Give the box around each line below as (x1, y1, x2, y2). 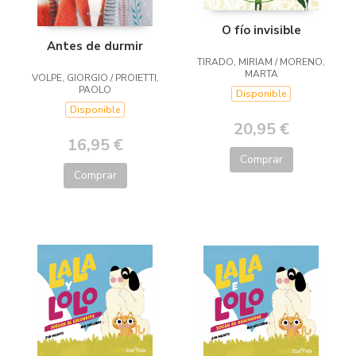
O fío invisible (221, 21, 301, 38)
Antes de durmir (47, 38, 143, 55)
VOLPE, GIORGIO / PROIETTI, (31, 72, 159, 85)
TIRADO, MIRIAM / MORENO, (197, 55, 325, 68)
